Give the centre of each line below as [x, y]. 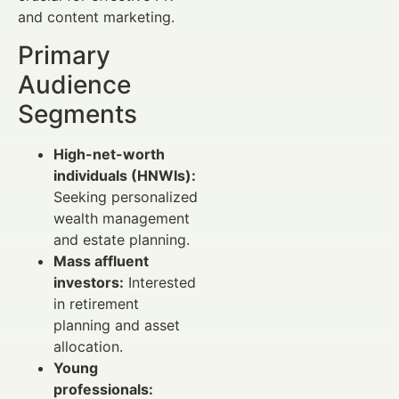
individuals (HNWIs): [125, 175]
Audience [74, 84]
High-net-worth [109, 154]
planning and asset [117, 325]
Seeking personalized [126, 196]
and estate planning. [122, 239]
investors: [89, 282]
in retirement [96, 303]
